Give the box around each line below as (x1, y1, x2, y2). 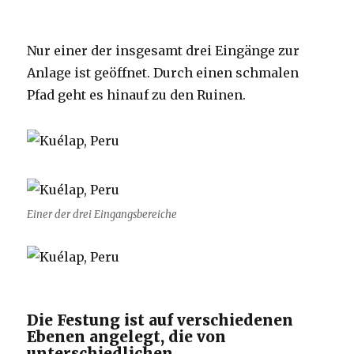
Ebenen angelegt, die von (27, 327, 227, 347)
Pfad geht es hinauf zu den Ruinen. (27, 87, 247, 104)
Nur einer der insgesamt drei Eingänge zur (27, 43, 300, 59)
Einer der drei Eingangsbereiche (27, 207, 178, 221)
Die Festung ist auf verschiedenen (27, 311, 294, 330)
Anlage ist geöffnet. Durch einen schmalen (27, 65, 299, 81)
